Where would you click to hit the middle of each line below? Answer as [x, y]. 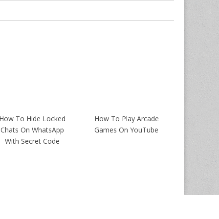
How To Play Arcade [126, 119]
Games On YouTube [127, 130]
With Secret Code [32, 141]
